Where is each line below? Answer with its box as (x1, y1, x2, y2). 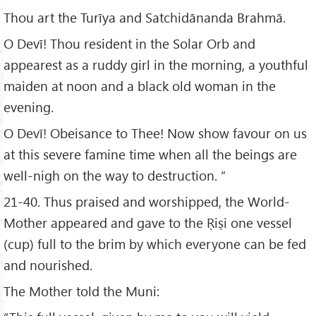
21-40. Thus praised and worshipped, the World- (4, 192, 290, 210)
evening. (4, 98, 54, 116)
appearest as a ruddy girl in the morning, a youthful (4, 56, 308, 74)
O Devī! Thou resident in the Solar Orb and (4, 35, 255, 53)
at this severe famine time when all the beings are (4, 145, 297, 164)
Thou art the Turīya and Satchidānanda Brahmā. (4, 8, 286, 27)
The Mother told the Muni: (4, 281, 159, 300)
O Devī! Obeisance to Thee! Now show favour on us (4, 124, 307, 142)
